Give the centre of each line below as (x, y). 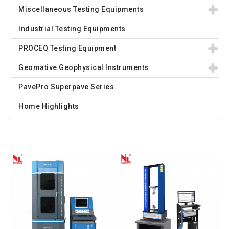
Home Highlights (49, 106)
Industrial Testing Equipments (72, 29)
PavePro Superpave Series (66, 87)
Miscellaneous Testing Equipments (81, 9)
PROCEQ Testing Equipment (67, 48)
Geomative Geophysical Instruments (84, 67)
